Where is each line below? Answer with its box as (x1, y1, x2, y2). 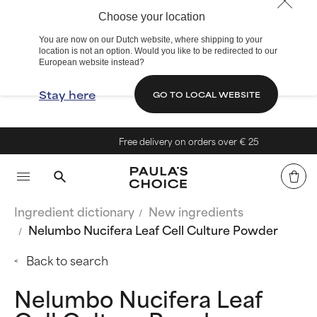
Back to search (26, 250, 108, 269)
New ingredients (149, 202, 243, 220)
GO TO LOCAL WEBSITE (152, 88, 260, 100)
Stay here (39, 86, 96, 103)
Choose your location (98, 11, 205, 23)
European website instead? (39, 57, 144, 67)
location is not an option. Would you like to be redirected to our (39, 46, 277, 56)
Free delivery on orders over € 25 (113, 134, 254, 148)
